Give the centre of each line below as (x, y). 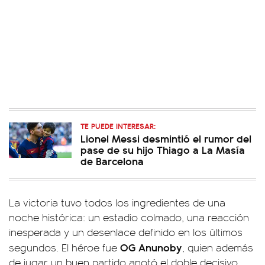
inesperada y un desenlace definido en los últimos (126, 232)
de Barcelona (112, 161)
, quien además (218, 247)
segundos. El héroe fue (63, 247)
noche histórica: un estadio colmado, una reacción (129, 217)
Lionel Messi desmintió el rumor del (166, 138)
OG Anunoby (150, 247)
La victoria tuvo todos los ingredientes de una (117, 202)
